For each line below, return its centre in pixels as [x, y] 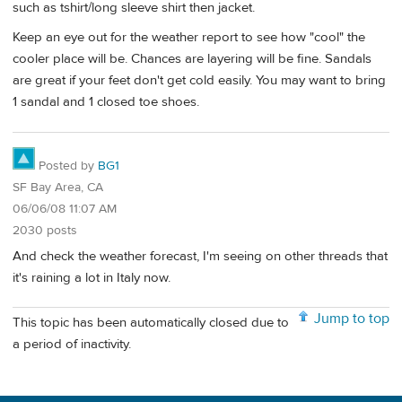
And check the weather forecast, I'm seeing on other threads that [200, 256]
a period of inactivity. [72, 345]
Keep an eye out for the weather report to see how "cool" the [189, 38]
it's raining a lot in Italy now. [92, 277]
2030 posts [45, 231]
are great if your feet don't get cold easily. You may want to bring [199, 81]
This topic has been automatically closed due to [151, 323]
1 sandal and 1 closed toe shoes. [106, 102]
